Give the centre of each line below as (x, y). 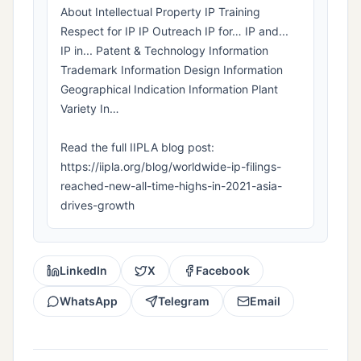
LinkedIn (83, 271)
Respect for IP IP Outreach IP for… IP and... (174, 31)
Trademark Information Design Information (172, 70)
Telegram (184, 301)
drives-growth (98, 205)
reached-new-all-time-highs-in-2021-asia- (171, 186)
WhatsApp (89, 301)
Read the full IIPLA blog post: (137, 147)
